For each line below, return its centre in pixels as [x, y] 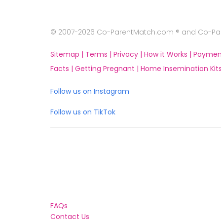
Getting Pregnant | [108, 69]
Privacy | [129, 54]
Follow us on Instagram [90, 91]
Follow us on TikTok [83, 112]
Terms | [99, 54]
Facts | [63, 69]
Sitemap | [68, 54]
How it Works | [169, 54]
